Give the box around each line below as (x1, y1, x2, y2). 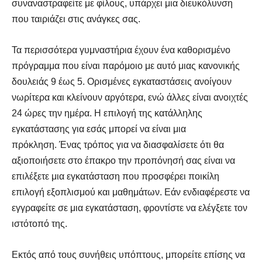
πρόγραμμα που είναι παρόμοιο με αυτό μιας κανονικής (12, 60, 240, 71)
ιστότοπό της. (12, 218, 67, 229)
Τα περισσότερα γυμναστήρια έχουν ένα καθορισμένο (12, 44, 230, 55)
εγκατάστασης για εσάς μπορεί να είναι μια (12, 123, 186, 134)
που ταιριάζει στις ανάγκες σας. (12, 13, 140, 24)
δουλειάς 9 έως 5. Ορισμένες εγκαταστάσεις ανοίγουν (12, 76, 232, 87)
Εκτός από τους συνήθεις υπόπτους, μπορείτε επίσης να (12, 249, 245, 260)
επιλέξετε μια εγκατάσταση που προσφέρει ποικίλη (12, 171, 219, 181)
